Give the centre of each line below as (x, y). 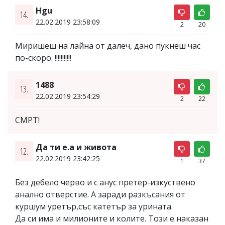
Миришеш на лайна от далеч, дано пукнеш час (108, 45)
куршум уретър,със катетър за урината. (94, 206)
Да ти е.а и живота (76, 147)
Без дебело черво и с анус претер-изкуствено (105, 182)
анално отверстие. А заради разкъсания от (100, 194)
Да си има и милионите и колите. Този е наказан (112, 218)
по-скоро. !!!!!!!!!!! (43, 58)
